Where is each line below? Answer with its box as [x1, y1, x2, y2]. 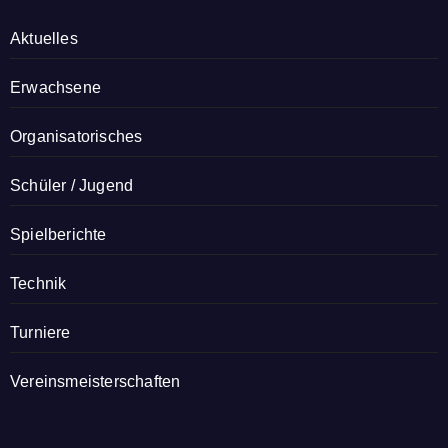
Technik [10, 275, 67, 292]
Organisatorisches [10, 128, 143, 145]
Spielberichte [10, 226, 107, 243]
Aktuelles [10, 30, 78, 47]
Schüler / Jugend [10, 177, 134, 194]
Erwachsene [10, 79, 101, 96]
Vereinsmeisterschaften [10, 373, 181, 390]
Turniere [10, 324, 71, 341]
